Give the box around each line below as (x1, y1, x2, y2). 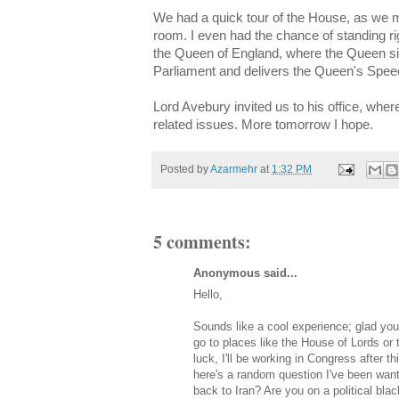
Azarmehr (210, 162, 257, 175)
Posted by (160, 162, 210, 175)
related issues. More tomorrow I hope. (153, 118, 373, 133)
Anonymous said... (193, 265, 297, 280)
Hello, (193, 287, 223, 301)
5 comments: (153, 228, 251, 255)
